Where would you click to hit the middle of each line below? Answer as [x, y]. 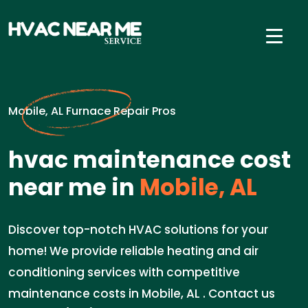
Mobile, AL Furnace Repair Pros [92, 111]
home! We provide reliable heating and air [133, 251]
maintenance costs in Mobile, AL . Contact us [142, 294]
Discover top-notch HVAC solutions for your [138, 230]
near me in [71, 187]
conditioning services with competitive [124, 272]
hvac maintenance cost [150, 160]
